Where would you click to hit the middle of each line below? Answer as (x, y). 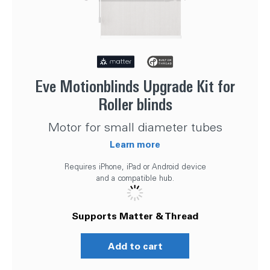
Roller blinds (135, 105)
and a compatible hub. (135, 178)
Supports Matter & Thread (135, 215)
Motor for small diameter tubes (135, 127)
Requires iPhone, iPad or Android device (135, 166)
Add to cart (135, 246)
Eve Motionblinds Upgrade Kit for (135, 86)
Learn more (135, 144)
